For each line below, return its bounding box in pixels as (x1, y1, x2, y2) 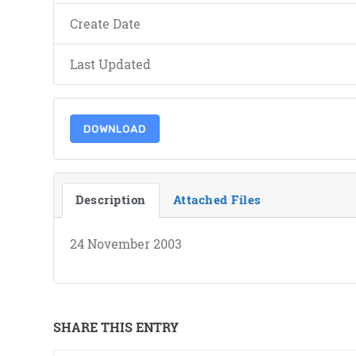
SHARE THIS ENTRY (53, 319, 179, 335)
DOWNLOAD (83, 122, 146, 135)
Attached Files (172, 192, 261, 207)
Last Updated (70, 56, 151, 72)
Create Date (70, 15, 141, 32)
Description (75, 192, 146, 207)
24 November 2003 (70, 235, 182, 252)
